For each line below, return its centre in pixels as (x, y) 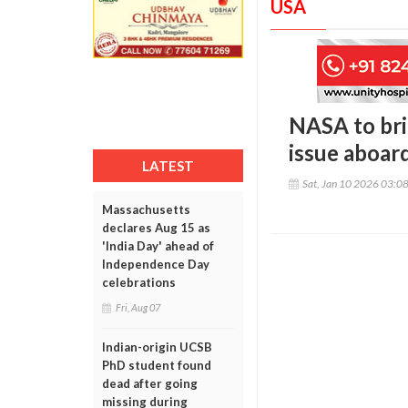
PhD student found (157, 365)
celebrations (139, 282)
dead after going (150, 383)
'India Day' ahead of (158, 246)
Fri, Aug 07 (138, 307)
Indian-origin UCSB (157, 347)
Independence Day (156, 264)
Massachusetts (146, 209)
